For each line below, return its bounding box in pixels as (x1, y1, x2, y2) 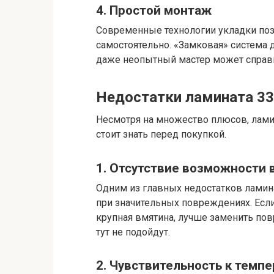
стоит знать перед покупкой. (96, 128, 226, 141)
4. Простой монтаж (96, 3, 212, 18)
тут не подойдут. (96, 226, 170, 238)
